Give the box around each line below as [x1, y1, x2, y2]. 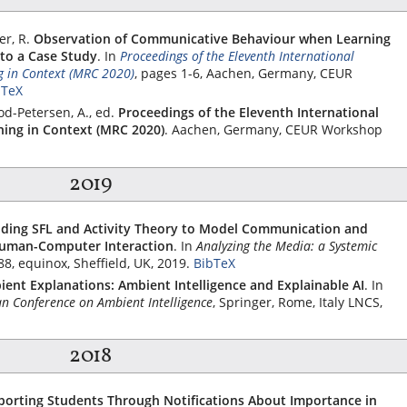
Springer [219, 293, 272, 311]
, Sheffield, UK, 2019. [67, 253, 190, 272]
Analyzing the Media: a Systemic [196, 236, 377, 254]
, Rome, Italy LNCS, [272, 293, 382, 311]
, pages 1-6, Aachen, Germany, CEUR [134, 65, 352, 82]
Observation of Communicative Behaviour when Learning [34, 30, 391, 47]
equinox [18, 253, 67, 272]
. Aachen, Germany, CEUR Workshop [164, 121, 382, 138]
